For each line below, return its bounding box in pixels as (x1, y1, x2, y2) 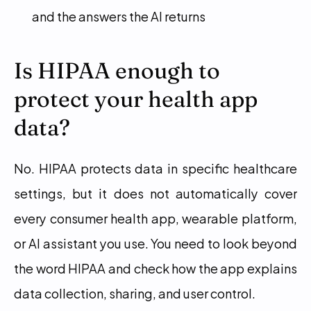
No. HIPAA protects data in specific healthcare (14, 158, 297, 178)
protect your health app (14, 85, 258, 112)
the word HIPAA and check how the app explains (14, 258, 297, 278)
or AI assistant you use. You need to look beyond (14, 233, 297, 253)
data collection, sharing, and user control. (14, 283, 255, 303)
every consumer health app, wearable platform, (14, 208, 297, 228)
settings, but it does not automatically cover (14, 183, 297, 203)
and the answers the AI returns (32, 6, 205, 26)
